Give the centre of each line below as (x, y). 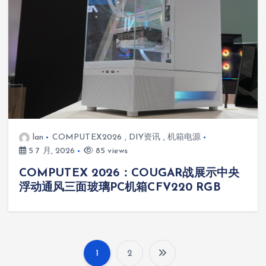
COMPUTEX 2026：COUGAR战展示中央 (129, 173)
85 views (110, 151)
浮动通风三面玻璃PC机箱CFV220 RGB (120, 187)
